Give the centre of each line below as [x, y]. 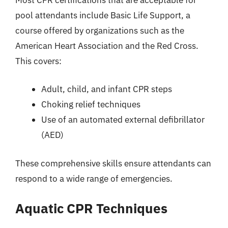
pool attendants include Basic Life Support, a [103, 15]
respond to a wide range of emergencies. [94, 178]
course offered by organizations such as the [100, 30]
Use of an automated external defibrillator [123, 120]
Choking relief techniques [91, 104]
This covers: [38, 61]
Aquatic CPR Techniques [91, 208]
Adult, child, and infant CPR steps [107, 89]
